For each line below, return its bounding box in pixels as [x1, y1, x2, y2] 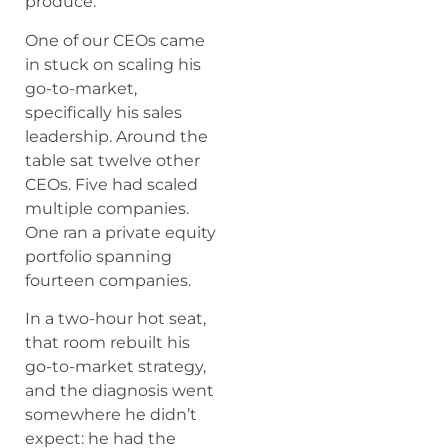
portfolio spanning [25, 246, 172, 266]
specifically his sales [25, 102, 182, 122]
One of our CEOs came [25, 30, 205, 50]
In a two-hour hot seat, [25, 308, 206, 328]
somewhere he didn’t [25, 404, 197, 424]
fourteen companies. [25, 270, 191, 290]
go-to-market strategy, [25, 356, 206, 376]
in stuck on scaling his [25, 54, 201, 74]
